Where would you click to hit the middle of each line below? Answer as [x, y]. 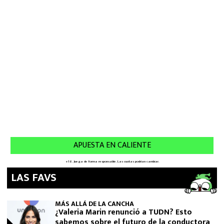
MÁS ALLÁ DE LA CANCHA [94, 204]
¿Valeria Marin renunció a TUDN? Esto [123, 212]
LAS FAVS [34, 178]
